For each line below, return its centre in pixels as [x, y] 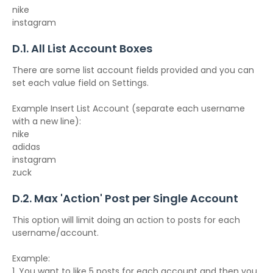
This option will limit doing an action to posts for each [126, 220]
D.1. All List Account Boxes [82, 48]
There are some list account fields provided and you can [133, 70]
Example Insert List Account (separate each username [129, 108]
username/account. [55, 233]
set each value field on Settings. [80, 83]
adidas [26, 147]
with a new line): [47, 121]
